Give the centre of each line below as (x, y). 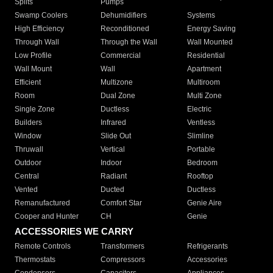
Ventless (201, 123)
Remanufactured (42, 203)
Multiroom (203, 83)
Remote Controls (43, 246)
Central (27, 176)
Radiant (114, 176)
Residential (206, 56)
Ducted (113, 190)
